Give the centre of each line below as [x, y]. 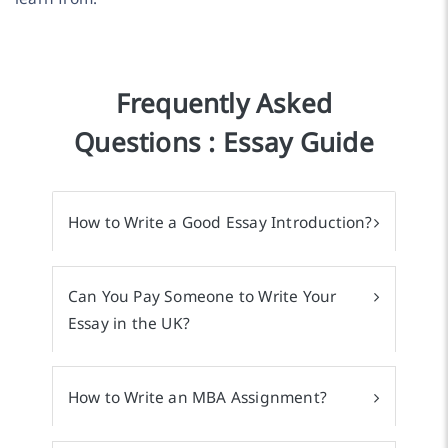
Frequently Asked [224, 103]
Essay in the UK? [129, 323]
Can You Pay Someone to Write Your [202, 296]
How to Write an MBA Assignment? [197, 396]
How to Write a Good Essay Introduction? [220, 221]
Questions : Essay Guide [224, 142]
